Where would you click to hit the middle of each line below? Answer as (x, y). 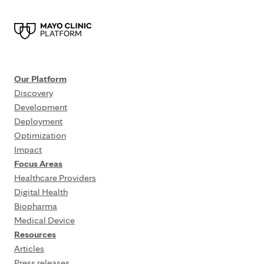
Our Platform (40, 79)
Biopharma (36, 206)
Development (41, 107)
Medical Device (44, 220)
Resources (35, 234)
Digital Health (41, 192)
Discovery (34, 93)
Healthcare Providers (55, 178)
